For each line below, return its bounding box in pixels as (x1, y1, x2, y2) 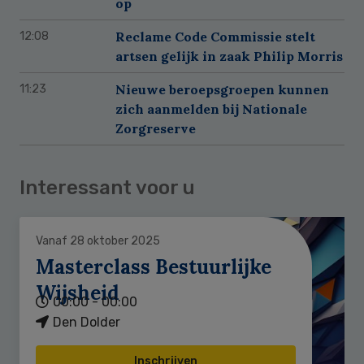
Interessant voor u (19, 175, 195, 199)
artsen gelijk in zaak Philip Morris (115, 47, 343, 64)
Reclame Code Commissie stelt (115, 28, 315, 45)
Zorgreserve (115, 119, 196, 136)
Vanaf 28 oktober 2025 (36, 233, 160, 248)
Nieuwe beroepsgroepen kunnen (115, 80, 329, 97)
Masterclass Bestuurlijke (36, 253, 271, 279)
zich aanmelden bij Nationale (115, 100, 307, 117)
